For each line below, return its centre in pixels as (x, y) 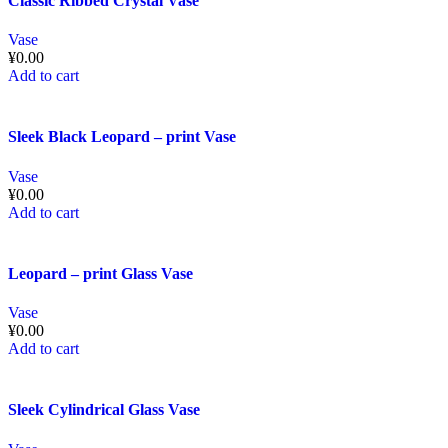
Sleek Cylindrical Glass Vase (104, 410)
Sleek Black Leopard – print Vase (122, 137)
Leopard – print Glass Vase (100, 273)
